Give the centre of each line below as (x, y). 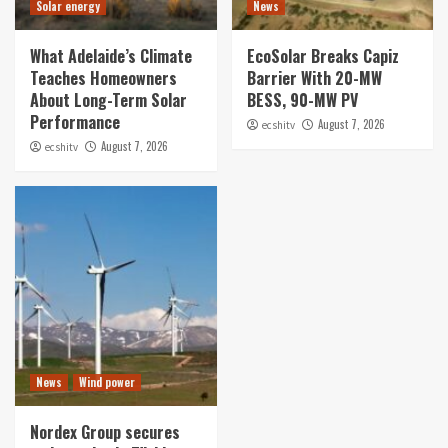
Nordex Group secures (105, 431)
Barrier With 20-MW (314, 77)
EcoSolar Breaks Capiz (322, 55)
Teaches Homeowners (103, 77)
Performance (75, 121)
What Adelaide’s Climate (111, 55)
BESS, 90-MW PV (302, 99)
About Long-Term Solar (108, 99)
